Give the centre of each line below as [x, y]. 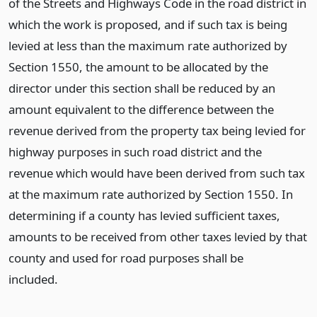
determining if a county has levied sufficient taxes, [144, 215]
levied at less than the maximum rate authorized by [148, 46]
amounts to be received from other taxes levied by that [158, 237]
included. [33, 279]
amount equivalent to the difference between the [141, 109]
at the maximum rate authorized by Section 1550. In [151, 194]
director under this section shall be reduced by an [142, 88]
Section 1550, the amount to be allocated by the [138, 67]
